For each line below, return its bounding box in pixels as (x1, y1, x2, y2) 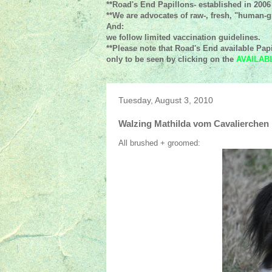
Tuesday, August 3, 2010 (118, 95, 213, 105)
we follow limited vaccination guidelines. (106, 33, 260, 42)
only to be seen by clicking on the (106, 55, 236, 64)
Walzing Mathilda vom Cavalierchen (118, 118, 269, 129)
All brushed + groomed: (118, 138, 200, 148)
